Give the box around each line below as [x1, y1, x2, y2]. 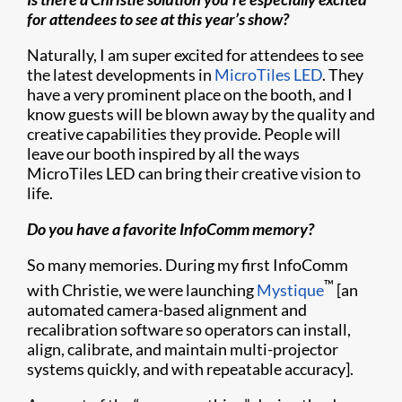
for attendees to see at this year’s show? [27, 9, 291, 29]
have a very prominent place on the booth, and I [27, 84, 353, 104]
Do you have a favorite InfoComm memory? [27, 219, 316, 239]
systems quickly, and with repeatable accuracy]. [27, 359, 354, 379]
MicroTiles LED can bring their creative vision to [27, 163, 361, 183]
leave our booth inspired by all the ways [27, 144, 300, 163]
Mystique [257, 280, 324, 300]
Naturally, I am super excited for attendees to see [27, 45, 363, 65]
